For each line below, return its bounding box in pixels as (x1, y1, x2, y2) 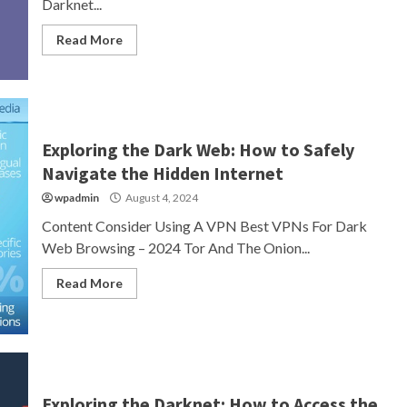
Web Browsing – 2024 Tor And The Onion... (41, 239, 310, 256)
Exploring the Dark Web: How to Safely (41, 138, 354, 161)
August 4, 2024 (123, 191, 198, 204)
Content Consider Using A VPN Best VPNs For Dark (41, 217, 367, 234)
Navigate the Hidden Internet (41, 162, 283, 184)
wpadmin (54, 191, 99, 204)
